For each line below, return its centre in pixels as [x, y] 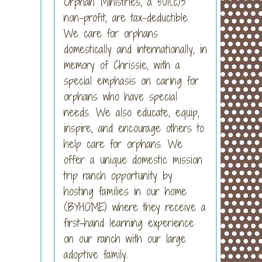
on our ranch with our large [125, 238]
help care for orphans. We [123, 144]
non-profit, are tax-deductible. [127, 17]
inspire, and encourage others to [134, 128]
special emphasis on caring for [131, 80]
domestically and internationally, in [135, 49]
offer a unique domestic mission [133, 159]
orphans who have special [120, 96]
